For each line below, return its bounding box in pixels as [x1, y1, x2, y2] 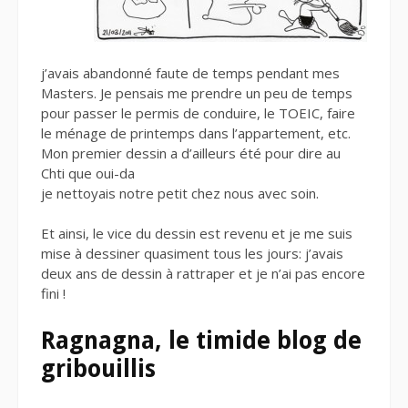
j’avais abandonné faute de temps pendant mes [41, 63, 340, 82]
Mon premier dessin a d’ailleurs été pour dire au [41, 143, 341, 162]
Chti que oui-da [41, 163, 135, 182]
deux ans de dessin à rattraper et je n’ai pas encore [41, 264, 365, 283]
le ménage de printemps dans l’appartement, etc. [41, 123, 351, 142]
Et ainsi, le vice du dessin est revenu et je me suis [41, 224, 352, 243]
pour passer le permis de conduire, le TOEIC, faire [41, 103, 355, 122]
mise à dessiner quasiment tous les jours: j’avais [41, 244, 343, 263]
